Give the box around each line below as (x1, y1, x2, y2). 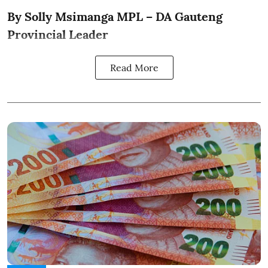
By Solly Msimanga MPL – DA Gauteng (7, 9, 223, 25)
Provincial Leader (7, 27, 108, 42)
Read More (109, 62, 159, 74)
